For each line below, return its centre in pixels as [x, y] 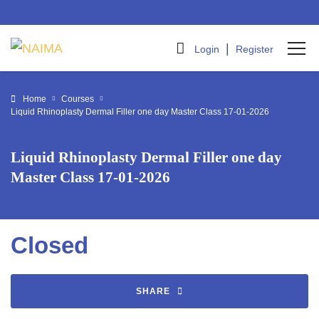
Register [255, 49]
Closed [49, 245]
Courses [78, 99]
